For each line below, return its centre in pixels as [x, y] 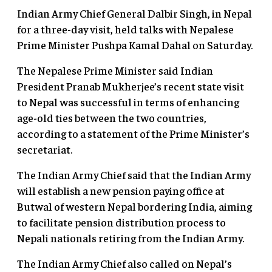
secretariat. [45, 149]
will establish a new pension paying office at [121, 191]
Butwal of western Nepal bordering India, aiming [134, 206]
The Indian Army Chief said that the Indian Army [134, 175]
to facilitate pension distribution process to [121, 222]
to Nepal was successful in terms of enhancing [128, 102]
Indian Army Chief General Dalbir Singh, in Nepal [134, 13]
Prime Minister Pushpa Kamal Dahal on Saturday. [135, 45]
